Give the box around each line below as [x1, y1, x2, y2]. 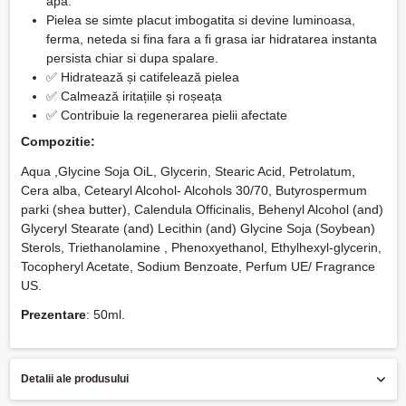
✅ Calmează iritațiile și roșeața [45, 88, 222, 103]
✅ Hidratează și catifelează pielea [45, 69, 239, 84]
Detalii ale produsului [20, 372, 129, 385]
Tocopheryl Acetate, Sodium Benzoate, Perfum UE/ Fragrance [20, 258, 375, 274]
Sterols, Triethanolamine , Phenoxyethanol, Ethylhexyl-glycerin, [20, 239, 382, 255]
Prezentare [20, 306, 86, 322]
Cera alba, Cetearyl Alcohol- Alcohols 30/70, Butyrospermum [20, 182, 367, 198]
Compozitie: [20, 134, 95, 150]
